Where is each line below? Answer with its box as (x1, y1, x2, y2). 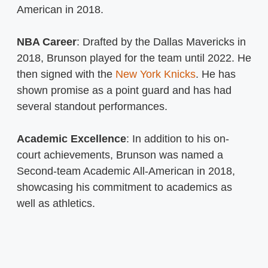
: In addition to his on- (126, 132, 229, 145)
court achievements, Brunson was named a (17, 148, 223, 161)
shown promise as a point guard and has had (17, 84, 232, 96)
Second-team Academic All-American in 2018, (17, 165, 235, 177)
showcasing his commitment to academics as (17, 181, 232, 193)
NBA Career (17, 35, 77, 48)
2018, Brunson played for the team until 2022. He (17, 51, 251, 64)
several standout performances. (17, 100, 170, 112)
